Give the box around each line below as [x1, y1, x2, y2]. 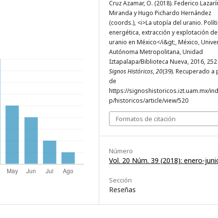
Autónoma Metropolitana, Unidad [109, 47, 203, 56]
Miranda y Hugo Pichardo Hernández [109, 8, 211, 17]
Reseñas [109, 184, 136, 194]
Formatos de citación [116, 114, 176, 123]
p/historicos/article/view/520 [109, 96, 188, 105]
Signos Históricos [109, 67, 153, 75]
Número [109, 146, 133, 155]
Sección [109, 175, 132, 184]
